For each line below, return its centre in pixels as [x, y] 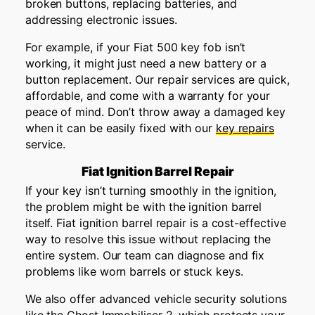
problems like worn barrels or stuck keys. [134, 272]
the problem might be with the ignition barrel [143, 207]
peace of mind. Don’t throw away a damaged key [155, 111]
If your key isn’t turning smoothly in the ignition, [150, 191]
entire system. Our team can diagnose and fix [145, 256]
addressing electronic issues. [101, 19]
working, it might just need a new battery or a [146, 63]
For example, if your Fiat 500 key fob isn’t [135, 47]
